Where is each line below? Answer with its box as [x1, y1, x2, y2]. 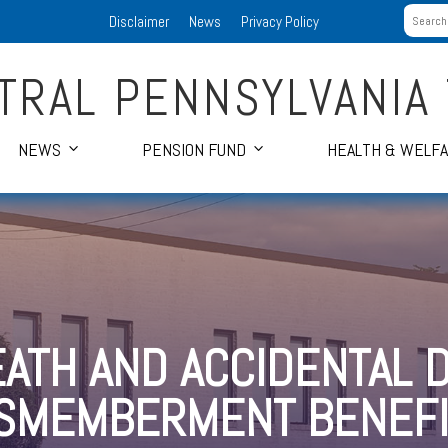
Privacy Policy [240, 12, 319, 31]
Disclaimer [108, 12, 169, 31]
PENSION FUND [142, 138, 247, 161]
